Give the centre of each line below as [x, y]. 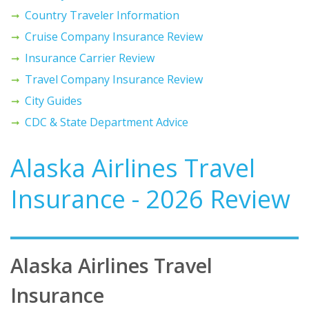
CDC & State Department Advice [107, 122]
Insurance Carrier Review [90, 58]
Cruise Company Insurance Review [114, 36]
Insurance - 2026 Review [150, 199]
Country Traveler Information [102, 15]
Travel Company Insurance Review [114, 79]
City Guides [53, 100]
